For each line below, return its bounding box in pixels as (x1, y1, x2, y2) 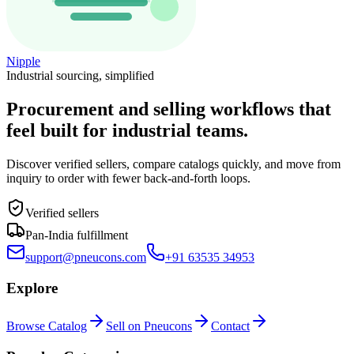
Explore (6, 279, 58, 296)
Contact (211, 319, 250, 333)
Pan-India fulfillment (25, 228, 128, 242)
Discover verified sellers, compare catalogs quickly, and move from (6, 156, 341, 171)
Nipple (6, 54, 40, 68)
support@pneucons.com (25, 250, 146, 264)
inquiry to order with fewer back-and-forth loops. (6, 171, 250, 185)
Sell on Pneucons (106, 319, 192, 333)
